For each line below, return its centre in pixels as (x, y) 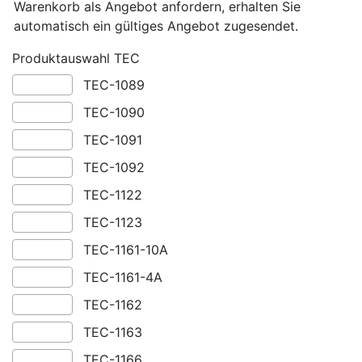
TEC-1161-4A (122, 278)
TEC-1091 (112, 140)
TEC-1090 (114, 113)
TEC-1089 (114, 85)
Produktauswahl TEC (76, 59)
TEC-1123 (112, 223)
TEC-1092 (114, 168)
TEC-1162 (112, 305)
